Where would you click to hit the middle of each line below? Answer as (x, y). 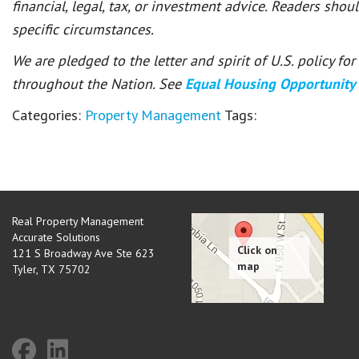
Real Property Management (78, 221)
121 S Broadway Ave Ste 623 (83, 253)
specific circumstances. (83, 29)
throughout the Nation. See (99, 84)
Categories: (48, 115)
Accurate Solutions (56, 237)
